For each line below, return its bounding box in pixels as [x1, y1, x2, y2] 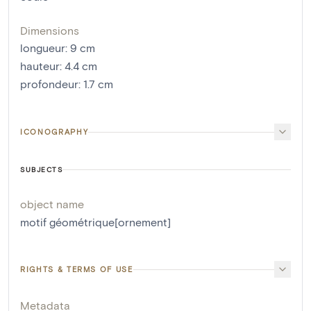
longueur [20, 41, 65, 55]
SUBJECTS [20, 165, 62, 174]
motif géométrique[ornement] [20, 215, 171, 229]
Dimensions [20, 24, 79, 37]
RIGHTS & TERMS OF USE [20, 264, 133, 274]
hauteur [20, 59, 60, 73]
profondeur [20, 77, 78, 91]
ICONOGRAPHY [20, 127, 89, 137]
